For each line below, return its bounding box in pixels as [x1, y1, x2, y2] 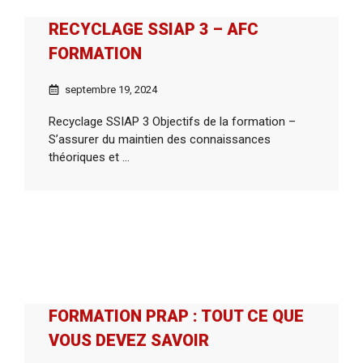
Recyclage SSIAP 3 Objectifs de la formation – [49, 114, 299, 130]
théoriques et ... [49, 150, 130, 165]
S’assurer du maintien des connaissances [49, 132, 271, 147]
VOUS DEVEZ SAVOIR [49, 331, 209, 351]
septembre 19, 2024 [64, 83, 157, 96]
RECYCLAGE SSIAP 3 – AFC [49, 19, 258, 39]
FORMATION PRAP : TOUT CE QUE [49, 306, 304, 327]
